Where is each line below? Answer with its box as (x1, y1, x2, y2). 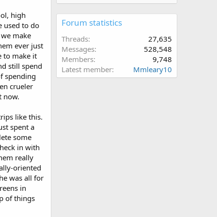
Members (62, 54, 93, 64)
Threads (62, 34, 88, 44)
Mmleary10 (133, 64, 172, 75)
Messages (62, 44, 94, 54)
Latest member (62, 64, 112, 75)
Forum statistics (62, 17, 122, 29)
